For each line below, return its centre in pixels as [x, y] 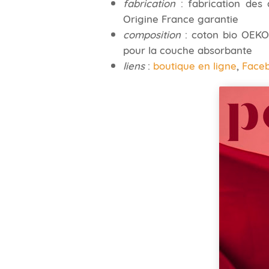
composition [152, 34]
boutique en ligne [195, 65]
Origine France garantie [180, 18]
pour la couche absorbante [187, 50]
